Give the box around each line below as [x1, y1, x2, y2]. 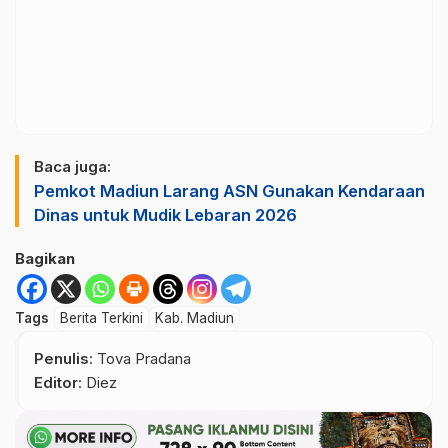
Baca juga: [34, 156, 111, 176]
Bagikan [15, 248, 75, 268]
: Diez [78, 372, 117, 392]
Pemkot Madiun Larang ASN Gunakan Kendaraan [34, 180, 425, 201]
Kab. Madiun [155, 309, 234, 326]
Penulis [34, 348, 89, 368]
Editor [34, 372, 78, 392]
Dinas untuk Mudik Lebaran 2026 [34, 204, 297, 225]
